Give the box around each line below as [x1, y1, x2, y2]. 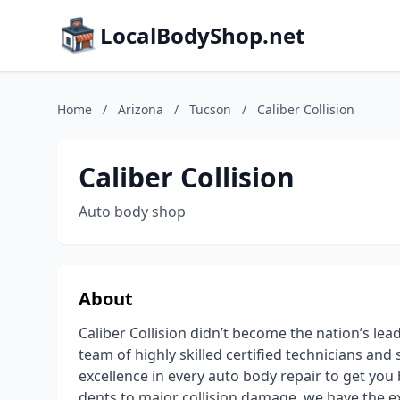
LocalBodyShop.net [100, 21, 304, 50]
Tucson [189, 101, 231, 118]
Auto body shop [79, 202, 186, 221]
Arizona [118, 101, 163, 118]
